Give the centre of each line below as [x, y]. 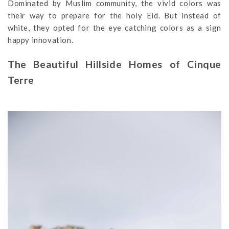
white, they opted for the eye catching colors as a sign [114, 27]
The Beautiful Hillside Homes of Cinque [114, 64]
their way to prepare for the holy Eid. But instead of [114, 15]
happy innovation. [41, 40]
